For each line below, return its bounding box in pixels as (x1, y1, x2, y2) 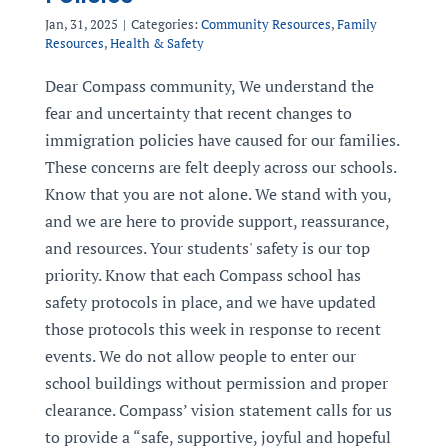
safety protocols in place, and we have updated (44, 291, 376, 313)
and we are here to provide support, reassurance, (44, 210, 389, 232)
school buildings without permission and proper (44, 372, 388, 394)
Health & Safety (109, 34, 204, 52)
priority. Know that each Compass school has (44, 264, 361, 286)
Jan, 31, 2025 (44, 15, 118, 33)
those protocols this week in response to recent (44, 318, 381, 340)
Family (336, 15, 377, 33)
